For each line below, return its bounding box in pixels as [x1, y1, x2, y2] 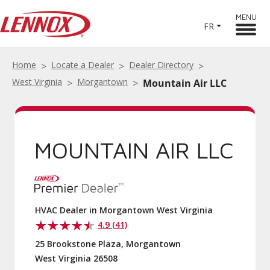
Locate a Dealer [51, 59, 114, 71]
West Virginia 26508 [35, 253, 118, 264]
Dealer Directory [129, 59, 193, 71]
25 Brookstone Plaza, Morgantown [35, 238, 181, 250]
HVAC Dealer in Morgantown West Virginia [35, 204, 213, 216]
